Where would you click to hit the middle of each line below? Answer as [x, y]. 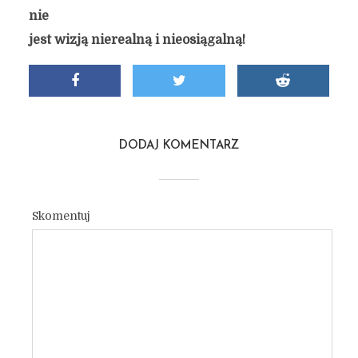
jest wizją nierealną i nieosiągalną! [137, 40]
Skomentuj [61, 216]
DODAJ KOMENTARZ [179, 146]
